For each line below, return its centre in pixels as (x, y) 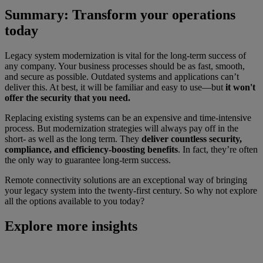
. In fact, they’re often (218, 150)
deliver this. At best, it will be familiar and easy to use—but (115, 87)
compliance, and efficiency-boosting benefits (91, 150)
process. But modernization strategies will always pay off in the (122, 129)
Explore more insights (71, 226)
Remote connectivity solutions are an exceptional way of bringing (126, 180)
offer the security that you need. (68, 98)
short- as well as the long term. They (73, 139)
